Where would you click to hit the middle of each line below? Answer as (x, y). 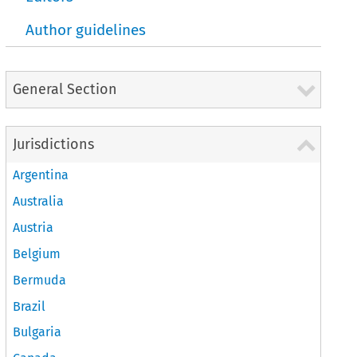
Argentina (41, 175)
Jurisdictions (54, 144)
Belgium (37, 253)
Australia (39, 202)
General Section (65, 89)
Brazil (29, 306)
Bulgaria (37, 332)
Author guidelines (86, 29)
